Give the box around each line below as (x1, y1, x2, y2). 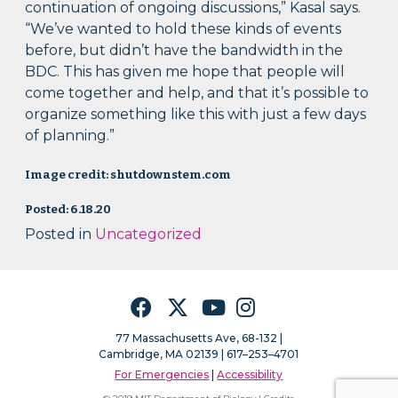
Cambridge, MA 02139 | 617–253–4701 (99, 347, 299, 362)
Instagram (235, 297, 291, 311)
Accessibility (217, 368, 283, 382)
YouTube (201, 297, 246, 311)
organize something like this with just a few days (25, 106, 367, 123)
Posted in (25, 226, 96, 243)
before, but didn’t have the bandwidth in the (25, 42, 344, 60)
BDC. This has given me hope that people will (25, 63, 346, 81)
